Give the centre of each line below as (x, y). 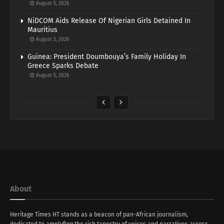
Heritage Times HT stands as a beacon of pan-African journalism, (99, 214)
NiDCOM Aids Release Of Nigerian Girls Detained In (109, 20)
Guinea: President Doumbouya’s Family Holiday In (107, 56)
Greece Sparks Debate (63, 65)
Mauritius (42, 29)
